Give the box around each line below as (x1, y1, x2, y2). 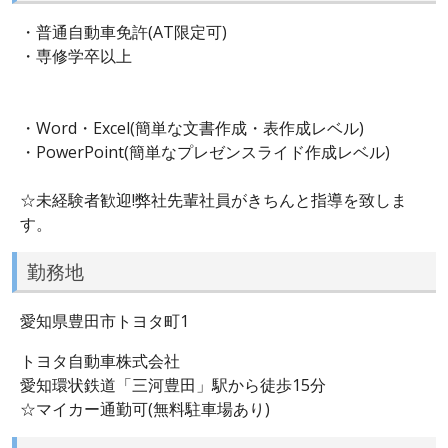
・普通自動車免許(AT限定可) (20, 20, 227, 43)
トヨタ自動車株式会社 (20, 350, 180, 373)
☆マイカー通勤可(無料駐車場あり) (20, 398, 270, 421)
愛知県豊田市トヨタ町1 (20, 310, 189, 333)
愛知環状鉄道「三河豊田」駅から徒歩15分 (20, 374, 326, 397)
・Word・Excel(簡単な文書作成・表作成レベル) (20, 116, 364, 139)
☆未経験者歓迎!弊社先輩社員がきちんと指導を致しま (20, 188, 407, 211)
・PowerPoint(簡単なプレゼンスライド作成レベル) (20, 140, 390, 163)
